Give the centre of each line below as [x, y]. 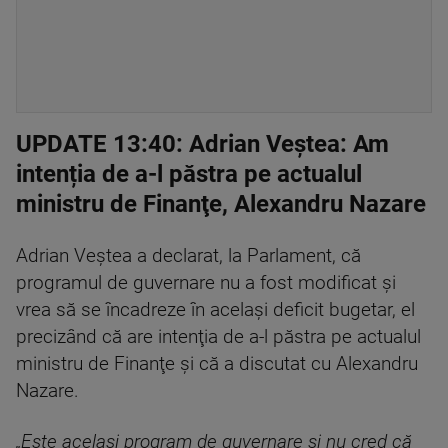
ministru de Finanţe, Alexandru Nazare [221, 204]
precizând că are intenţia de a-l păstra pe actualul [218, 337]
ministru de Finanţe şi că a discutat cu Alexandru [217, 364]
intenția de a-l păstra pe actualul [189, 174]
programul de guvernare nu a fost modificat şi [206, 283]
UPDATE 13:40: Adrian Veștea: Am [202, 144]
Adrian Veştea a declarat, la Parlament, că [188, 256]
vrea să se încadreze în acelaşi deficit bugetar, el [215, 310]
